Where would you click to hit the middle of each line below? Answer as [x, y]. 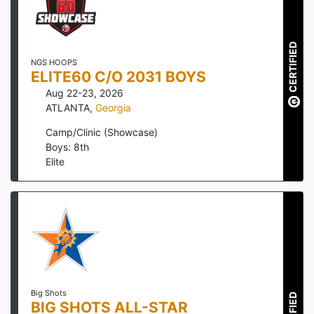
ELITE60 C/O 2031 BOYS [118, 76]
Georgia [113, 107]
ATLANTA [68, 107]
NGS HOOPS [54, 62]
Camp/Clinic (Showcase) [102, 132]
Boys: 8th [67, 146]
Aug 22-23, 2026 [84, 93]
